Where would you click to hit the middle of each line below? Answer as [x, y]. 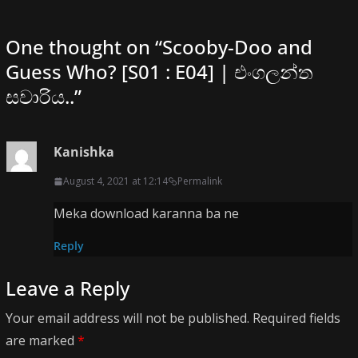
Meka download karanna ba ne [146, 214]
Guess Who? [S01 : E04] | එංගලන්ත [159, 72]
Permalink [200, 181]
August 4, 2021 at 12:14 [115, 181]
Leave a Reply [68, 288]
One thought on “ [84, 47]
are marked [42, 341]
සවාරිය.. [40, 97]
